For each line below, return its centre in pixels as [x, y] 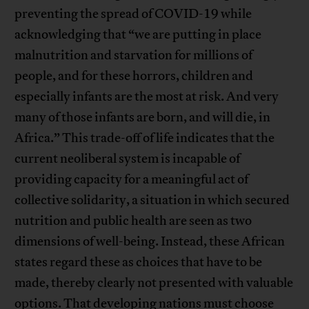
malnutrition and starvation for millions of [134, 56]
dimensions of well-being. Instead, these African [150, 242]
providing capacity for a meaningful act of [132, 180]
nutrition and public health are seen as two [133, 221]
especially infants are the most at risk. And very [147, 97]
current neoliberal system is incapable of [128, 159]
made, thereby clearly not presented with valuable [154, 283]
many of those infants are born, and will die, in [143, 118]
